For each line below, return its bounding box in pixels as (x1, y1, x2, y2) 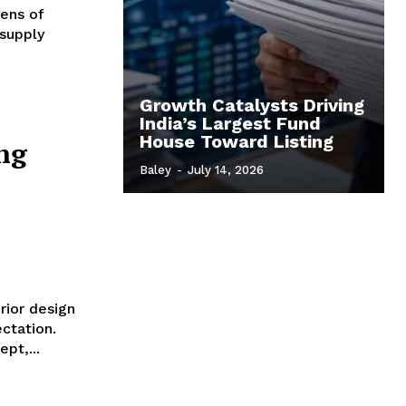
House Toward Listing (140, 130, 333, 152)
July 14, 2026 (188, 162, 264, 177)
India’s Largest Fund (140, 111, 321, 134)
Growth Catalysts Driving (140, 93, 364, 116)
